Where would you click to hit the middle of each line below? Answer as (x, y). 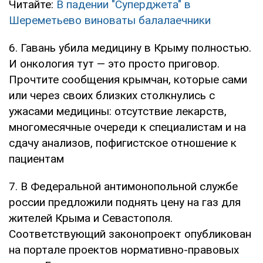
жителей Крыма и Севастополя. (91, 218)
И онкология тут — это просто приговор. (114, 64)
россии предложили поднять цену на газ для (125, 203)
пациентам (36, 159)
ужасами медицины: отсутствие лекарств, (118, 112)
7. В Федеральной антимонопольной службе (123, 187)
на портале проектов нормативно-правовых (124, 250)
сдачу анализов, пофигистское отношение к (123, 143)
